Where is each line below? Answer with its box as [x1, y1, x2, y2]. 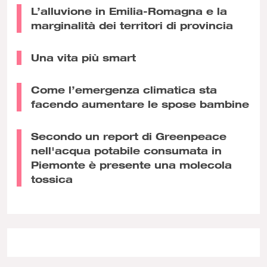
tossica [31, 172, 73, 185]
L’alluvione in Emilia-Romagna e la [31, 4, 227, 17]
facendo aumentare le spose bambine [31, 97, 249, 110]
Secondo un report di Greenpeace [31, 129, 226, 142]
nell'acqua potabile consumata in [31, 144, 222, 157]
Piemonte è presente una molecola [31, 158, 232, 171]
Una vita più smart [31, 51, 136, 64]
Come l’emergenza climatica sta [31, 83, 217, 96]
